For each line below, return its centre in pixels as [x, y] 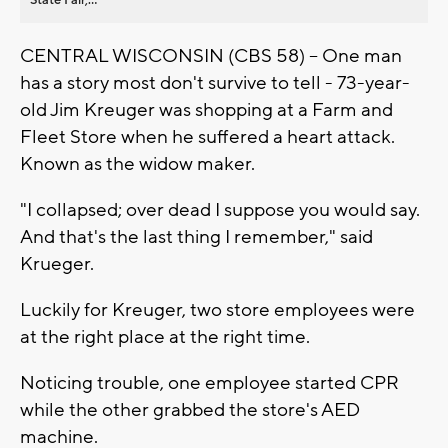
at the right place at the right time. [167, 336]
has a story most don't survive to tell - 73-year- [215, 82]
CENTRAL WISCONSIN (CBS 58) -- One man [211, 55]
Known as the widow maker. [139, 163]
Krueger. [59, 263]
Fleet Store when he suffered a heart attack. [207, 136]
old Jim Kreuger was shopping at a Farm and [206, 109]
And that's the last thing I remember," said [196, 236]
